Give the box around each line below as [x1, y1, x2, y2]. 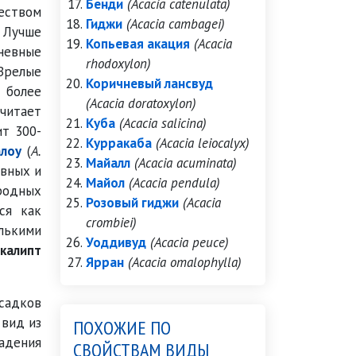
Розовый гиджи [86, 194, 179, 211]
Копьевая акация [86, 35, 190, 52]
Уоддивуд [86, 234, 146, 251]
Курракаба [86, 134, 152, 152]
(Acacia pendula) [129, 174, 220, 192]
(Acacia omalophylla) [128, 253, 242, 271]
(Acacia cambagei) [126, 15, 225, 33]
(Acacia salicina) [119, 114, 207, 132]
